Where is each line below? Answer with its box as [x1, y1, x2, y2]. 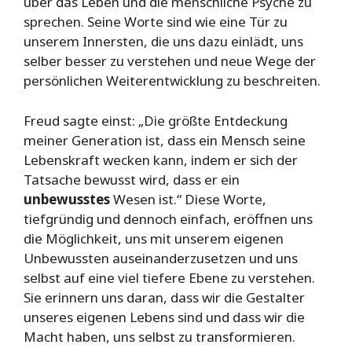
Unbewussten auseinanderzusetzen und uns [24, 248, 298, 267]
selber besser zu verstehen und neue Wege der [24, 52, 316, 71]
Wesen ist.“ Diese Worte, [110, 189, 266, 208]
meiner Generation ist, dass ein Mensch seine [24, 130, 306, 149]
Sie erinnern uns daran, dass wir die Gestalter [24, 288, 305, 306]
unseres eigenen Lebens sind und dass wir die [24, 307, 305, 326]
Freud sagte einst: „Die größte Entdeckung [24, 111, 288, 130]
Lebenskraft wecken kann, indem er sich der [24, 150, 298, 169]
